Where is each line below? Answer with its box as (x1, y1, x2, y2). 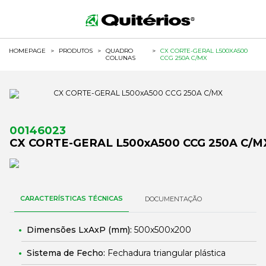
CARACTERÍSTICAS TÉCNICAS (20, 194, 123, 202)
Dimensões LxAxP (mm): (27, 224, 134, 235)
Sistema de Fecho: (27, 248, 107, 258)
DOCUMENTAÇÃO (145, 195, 202, 203)
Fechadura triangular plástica (107, 248, 226, 258)
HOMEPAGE (9, 47, 46, 55)
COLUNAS (106, 54, 135, 62)
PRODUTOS (59, 47, 93, 55)
